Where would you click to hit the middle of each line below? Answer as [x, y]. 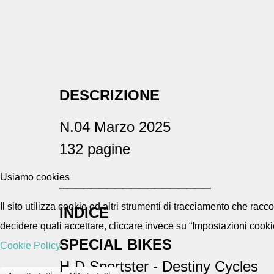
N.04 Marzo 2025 [117, 127]
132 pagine [95, 149]
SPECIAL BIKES [116, 245]
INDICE [84, 213]
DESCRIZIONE [109, 95]
